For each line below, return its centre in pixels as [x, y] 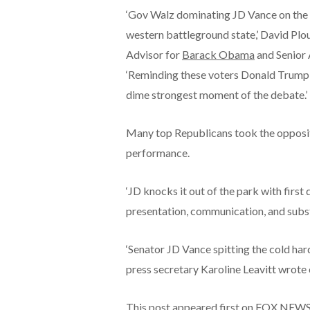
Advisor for [154, 54]
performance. [158, 152]
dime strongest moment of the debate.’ [216, 94]
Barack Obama [218, 54]
